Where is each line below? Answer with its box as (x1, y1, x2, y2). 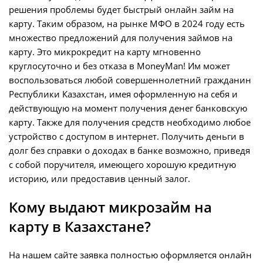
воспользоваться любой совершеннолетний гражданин (9, 74, 251, 86)
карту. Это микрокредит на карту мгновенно (9, 46, 201, 58)
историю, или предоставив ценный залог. (9, 173, 190, 185)
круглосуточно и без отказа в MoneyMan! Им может (9, 60, 230, 72)
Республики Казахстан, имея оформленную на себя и (9, 88, 238, 100)
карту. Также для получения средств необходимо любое (9, 116, 251, 129)
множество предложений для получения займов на (9, 32, 232, 44)
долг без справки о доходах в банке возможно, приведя (9, 144, 250, 157)
